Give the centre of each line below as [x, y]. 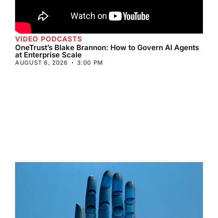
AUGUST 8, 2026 [42, 62]
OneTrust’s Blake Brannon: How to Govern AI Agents [107, 47]
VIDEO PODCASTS [49, 38]
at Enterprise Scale [49, 54]
